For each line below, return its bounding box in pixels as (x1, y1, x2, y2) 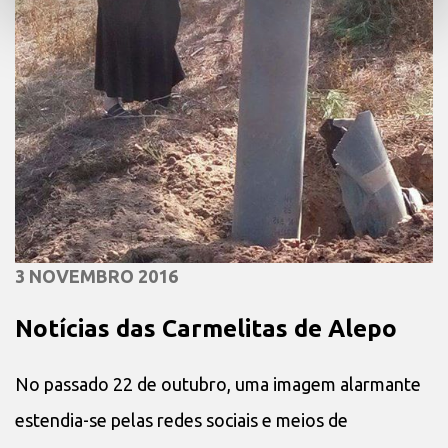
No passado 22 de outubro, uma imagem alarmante (15, 373, 421, 394)
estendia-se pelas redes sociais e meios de (15, 409, 348, 430)
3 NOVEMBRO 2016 (15, 265, 178, 286)
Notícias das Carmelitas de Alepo (15, 314, 397, 342)
